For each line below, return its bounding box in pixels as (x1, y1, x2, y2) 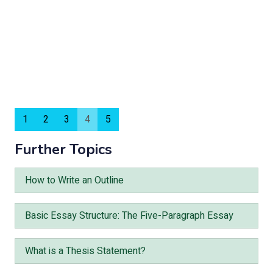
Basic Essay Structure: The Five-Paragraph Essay (25, 208, 233, 223)
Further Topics (15, 140, 112, 159)
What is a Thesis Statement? (25, 244, 146, 258)
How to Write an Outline (25, 173, 124, 188)
